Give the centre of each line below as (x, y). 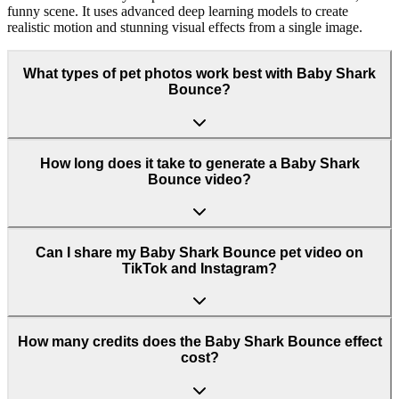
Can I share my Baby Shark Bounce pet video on (199, 252)
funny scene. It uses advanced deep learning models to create (178, 11)
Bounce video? (199, 179)
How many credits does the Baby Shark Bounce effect (199, 341)
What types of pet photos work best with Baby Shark (199, 74)
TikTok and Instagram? (199, 268)
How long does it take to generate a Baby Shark (199, 163)
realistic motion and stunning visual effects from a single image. (185, 27)
